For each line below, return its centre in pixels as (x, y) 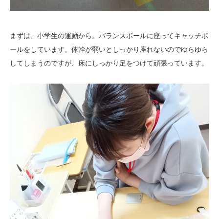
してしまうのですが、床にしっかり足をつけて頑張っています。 (109, 63)
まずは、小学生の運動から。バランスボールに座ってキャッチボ (109, 36)
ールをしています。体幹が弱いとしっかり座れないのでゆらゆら (109, 50)
